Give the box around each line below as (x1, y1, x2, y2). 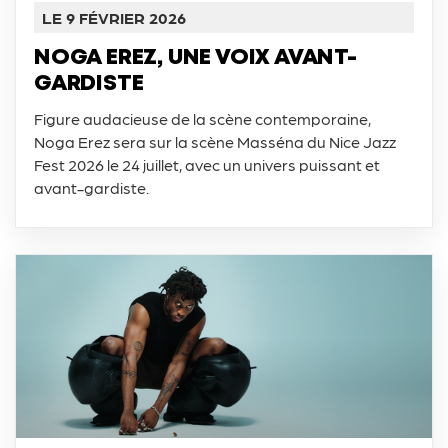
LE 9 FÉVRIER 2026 (42, 8, 186, 28)
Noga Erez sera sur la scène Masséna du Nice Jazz (34, 132, 396, 152)
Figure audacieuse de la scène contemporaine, (34, 109, 371, 129)
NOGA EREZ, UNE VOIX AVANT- (34, 48, 357, 69)
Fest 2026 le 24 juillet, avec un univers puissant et (34, 155, 380, 175)
